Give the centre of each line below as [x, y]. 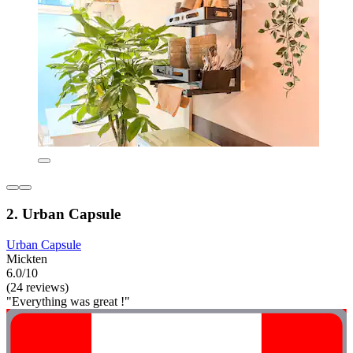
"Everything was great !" [68, 301]
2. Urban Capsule [63, 214]
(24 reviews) [37, 287]
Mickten [27, 258]
